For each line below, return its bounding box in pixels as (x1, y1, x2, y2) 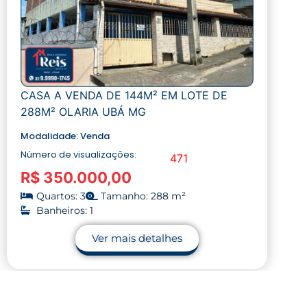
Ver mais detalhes (92, 231, 182, 245)
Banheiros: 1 (36, 204, 93, 217)
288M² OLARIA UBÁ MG (21, 104, 146, 119)
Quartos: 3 (36, 189, 86, 202)
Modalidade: (21, 129, 80, 143)
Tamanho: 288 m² (101, 189, 186, 202)
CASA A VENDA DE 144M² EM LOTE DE (21, 88, 228, 102)
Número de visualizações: (21, 147, 136, 161)
